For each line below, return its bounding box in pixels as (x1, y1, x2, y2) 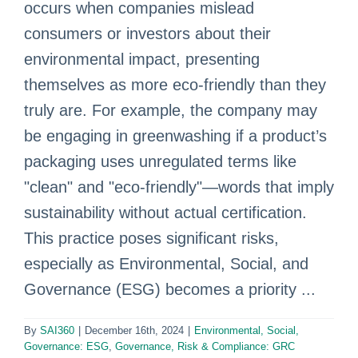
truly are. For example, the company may (24, 101, 317, 119)
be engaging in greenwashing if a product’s (24, 127, 327, 145)
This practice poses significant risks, (24, 229, 279, 247)
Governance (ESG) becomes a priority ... (24, 280, 316, 298)
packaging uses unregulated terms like (24, 153, 296, 170)
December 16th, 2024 (85, 324, 184, 336)
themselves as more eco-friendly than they (24, 76, 326, 93)
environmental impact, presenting (24, 50, 260, 68)
